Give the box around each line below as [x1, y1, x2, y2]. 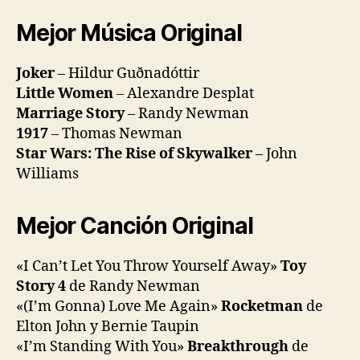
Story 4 [16, 276, 66, 296]
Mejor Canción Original [16, 211, 253, 239]
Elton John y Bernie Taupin [16, 317, 199, 336]
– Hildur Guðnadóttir [55, 63, 199, 83]
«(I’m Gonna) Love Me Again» [16, 297, 221, 316]
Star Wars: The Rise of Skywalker [16, 144, 252, 163]
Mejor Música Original [16, 18, 242, 47]
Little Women [16, 84, 113, 103]
